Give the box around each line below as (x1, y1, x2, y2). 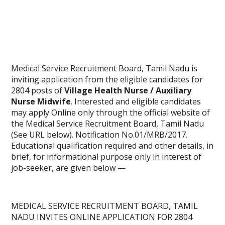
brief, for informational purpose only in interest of (11, 151, 202, 163)
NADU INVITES (11, 211, 70, 223)
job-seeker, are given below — (11, 162, 126, 174)
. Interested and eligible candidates (71, 96, 201, 107)
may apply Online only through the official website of (11, 107, 210, 119)
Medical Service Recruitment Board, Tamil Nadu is (11, 63, 198, 74)
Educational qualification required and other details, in (11, 140, 214, 152)
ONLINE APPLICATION (70, 211, 156, 223)
